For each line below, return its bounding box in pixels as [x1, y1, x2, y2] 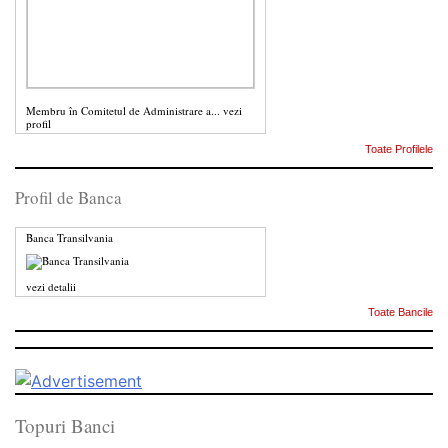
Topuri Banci [15, 413, 115, 438]
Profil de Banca [15, 186, 122, 209]
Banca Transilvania [26, 230, 113, 245]
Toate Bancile [368, 306, 433, 318]
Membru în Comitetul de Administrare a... [26, 103, 220, 118]
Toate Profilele [365, 143, 433, 155]
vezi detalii [26, 279, 76, 294]
